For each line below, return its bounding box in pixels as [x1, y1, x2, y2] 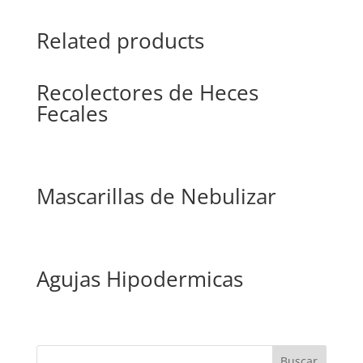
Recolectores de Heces [36, 78, 258, 108]
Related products [36, 26, 204, 56]
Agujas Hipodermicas [36, 264, 243, 294]
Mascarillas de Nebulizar [36, 181, 276, 211]
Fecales [36, 99, 108, 129]
